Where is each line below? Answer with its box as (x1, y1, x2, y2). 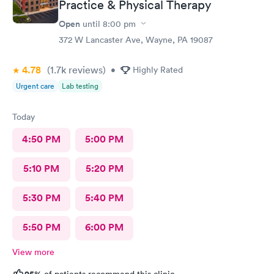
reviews (66, 63, 103, 76)
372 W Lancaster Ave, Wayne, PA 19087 (59, 34, 213, 45)
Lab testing (62, 80, 98, 91)
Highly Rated (133, 64, 183, 75)
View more (12, 246, 54, 257)
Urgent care (16, 80, 54, 91)
